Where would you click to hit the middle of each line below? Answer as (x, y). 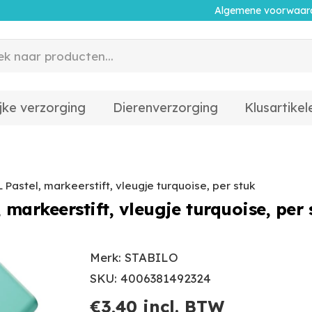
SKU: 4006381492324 (150, 278)
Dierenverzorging (165, 108)
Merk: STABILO (134, 257)
